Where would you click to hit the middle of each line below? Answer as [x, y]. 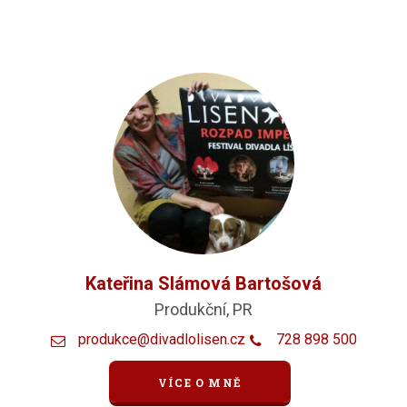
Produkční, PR [203, 310]
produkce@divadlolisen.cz [161, 340]
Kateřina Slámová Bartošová [203, 284]
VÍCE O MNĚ [200, 382]
